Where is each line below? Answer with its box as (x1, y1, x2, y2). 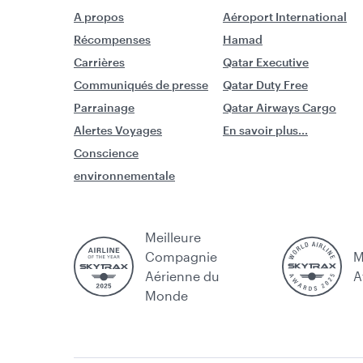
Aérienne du (145, 268, 220, 284)
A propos (74, 9, 124, 23)
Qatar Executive (222, 54, 309, 69)
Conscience (74, 145, 139, 160)
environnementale (74, 168, 175, 182)
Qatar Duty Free (222, 77, 308, 92)
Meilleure (145, 229, 201, 246)
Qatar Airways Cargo (222, 100, 336, 114)
